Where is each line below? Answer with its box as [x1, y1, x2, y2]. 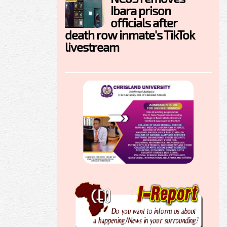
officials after [110, 15, 177, 30]
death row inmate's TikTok [65, 27, 195, 43]
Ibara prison [110, 3, 171, 18]
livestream [65, 40, 119, 55]
